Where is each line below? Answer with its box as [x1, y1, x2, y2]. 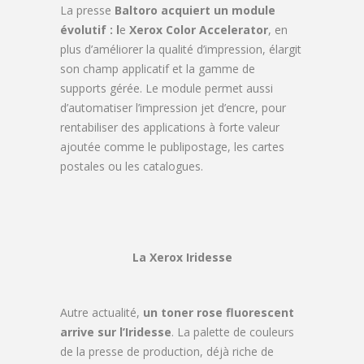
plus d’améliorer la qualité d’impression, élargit [60, 41, 301, 58]
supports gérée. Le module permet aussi [60, 80, 273, 97]
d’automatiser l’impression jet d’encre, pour [60, 100, 286, 116]
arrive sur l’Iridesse [60, 324, 171, 340]
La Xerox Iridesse [132, 249, 232, 266]
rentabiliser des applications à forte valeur [60, 119, 279, 136]
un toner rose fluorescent [143, 305, 294, 321]
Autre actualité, [60, 305, 143, 321]
